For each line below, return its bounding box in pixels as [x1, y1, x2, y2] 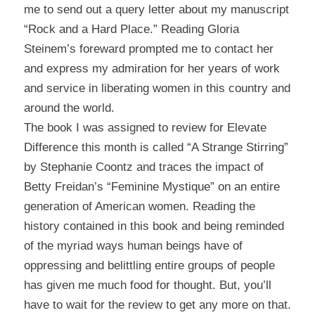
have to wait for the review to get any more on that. [23, 297, 291, 311]
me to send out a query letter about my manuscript [23, 2, 289, 16]
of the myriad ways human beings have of [23, 238, 243, 252]
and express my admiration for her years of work [23, 61, 280, 75]
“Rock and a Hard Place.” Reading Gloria [23, 22, 239, 36]
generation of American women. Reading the [23, 199, 255, 213]
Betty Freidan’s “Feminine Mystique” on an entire [23, 179, 280, 193]
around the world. [23, 101, 115, 115]
